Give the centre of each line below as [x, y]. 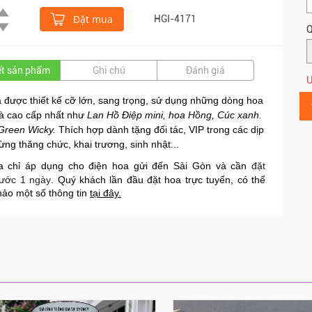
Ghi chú [109, 70]
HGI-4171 [175, 18]
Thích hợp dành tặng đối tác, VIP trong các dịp [161, 129]
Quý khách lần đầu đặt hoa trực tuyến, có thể [162, 179]
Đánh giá [205, 70]
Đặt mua [92, 19]
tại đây [104, 193]
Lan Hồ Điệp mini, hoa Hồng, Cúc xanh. [174, 115]
